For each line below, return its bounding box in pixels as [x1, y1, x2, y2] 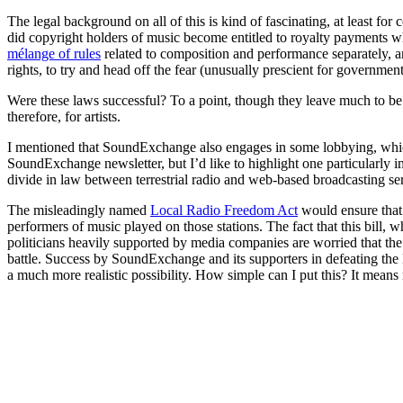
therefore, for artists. [7, 108, 121, 124]
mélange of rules [7, 45, 101, 61]
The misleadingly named [7, 201, 150, 218]
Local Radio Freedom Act [150, 201, 298, 218]
